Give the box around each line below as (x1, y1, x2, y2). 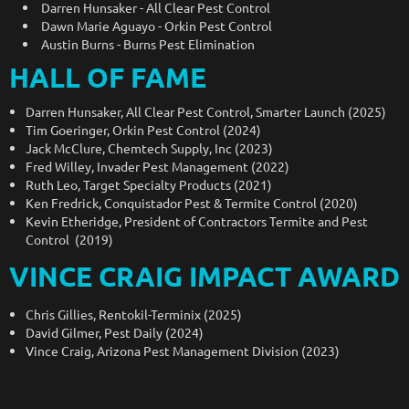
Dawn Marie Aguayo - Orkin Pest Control (41, 16, 272, 34)
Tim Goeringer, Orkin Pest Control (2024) (26, 121, 261, 138)
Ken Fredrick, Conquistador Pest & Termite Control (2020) (26, 194, 358, 211)
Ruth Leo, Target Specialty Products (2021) (26, 175, 272, 193)
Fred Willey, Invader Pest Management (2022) (26, 157, 289, 174)
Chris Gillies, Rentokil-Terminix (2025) (26, 305, 242, 322)
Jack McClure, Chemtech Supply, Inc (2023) (26, 139, 273, 156)
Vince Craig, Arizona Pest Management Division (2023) (26, 341, 340, 359)
